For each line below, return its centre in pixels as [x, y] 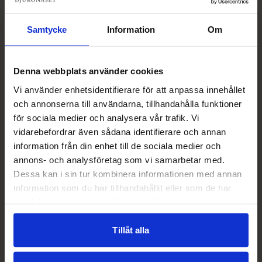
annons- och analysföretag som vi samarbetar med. [119, 159]
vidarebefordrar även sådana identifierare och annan [120, 131]
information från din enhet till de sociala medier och [117, 145]
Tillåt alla [131, 230]
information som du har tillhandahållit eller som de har [123, 187]
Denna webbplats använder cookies [88, 71]
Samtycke [47, 29]
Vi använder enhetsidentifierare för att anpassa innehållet [129, 89]
